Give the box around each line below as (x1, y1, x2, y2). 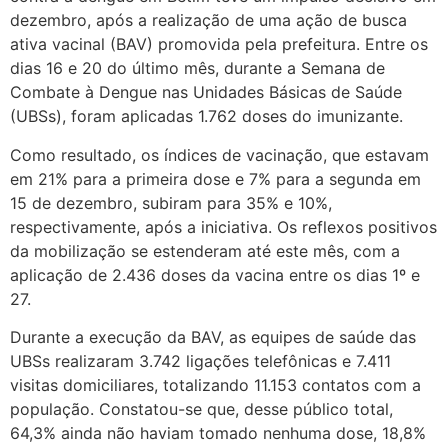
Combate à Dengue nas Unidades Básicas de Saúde (10, 82, 402, 103)
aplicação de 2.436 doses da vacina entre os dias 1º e (10, 264, 420, 285)
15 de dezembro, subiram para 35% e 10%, (10, 192, 332, 213)
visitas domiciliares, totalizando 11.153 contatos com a (10, 375, 421, 396)
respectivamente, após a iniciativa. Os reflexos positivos (10, 216, 437, 237)
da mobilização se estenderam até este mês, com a (10, 240, 400, 261)
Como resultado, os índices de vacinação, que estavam (10, 144, 429, 165)
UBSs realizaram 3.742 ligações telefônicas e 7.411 (10, 351, 391, 372)
